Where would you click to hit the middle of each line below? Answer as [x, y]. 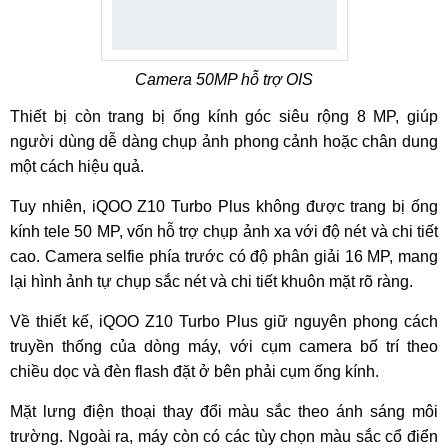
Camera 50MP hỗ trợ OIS [224, 79]
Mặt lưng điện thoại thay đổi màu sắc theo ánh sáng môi [224, 411]
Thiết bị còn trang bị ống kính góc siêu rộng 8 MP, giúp [224, 116]
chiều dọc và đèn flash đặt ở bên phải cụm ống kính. [194, 371]
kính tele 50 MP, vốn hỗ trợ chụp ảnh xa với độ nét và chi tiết [224, 231]
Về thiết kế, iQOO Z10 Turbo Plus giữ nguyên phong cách [224, 321]
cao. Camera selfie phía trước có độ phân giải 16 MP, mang [224, 256]
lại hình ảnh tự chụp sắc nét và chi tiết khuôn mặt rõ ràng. [211, 281]
